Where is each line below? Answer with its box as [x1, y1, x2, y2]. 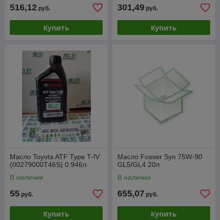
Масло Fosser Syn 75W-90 [117, 153, 202, 161]
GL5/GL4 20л [117, 161, 160, 169]
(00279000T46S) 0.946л [10, 161, 86, 169]
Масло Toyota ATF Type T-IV [10, 153, 100, 161]
